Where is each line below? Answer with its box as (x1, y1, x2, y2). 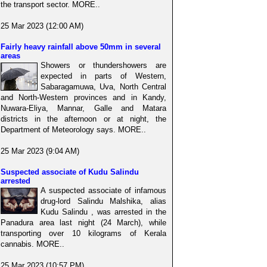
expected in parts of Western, (41, 71, 166, 80)
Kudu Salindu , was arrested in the (41, 207, 166, 216)
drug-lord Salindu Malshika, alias (41, 196, 166, 206)
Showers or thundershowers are (41, 60, 166, 70)
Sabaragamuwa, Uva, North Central (41, 82, 166, 91)
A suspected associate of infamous (41, 185, 166, 195)
